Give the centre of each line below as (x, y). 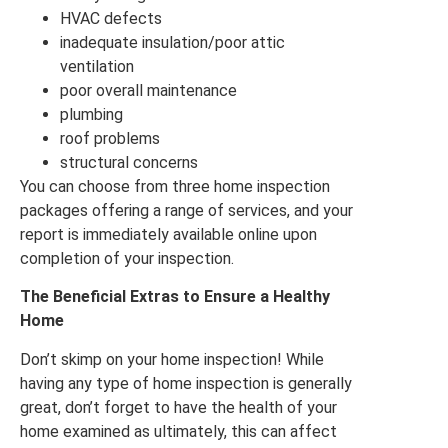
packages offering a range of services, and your (186, 210)
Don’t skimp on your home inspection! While (172, 359)
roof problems (110, 138)
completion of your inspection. (127, 258)
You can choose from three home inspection (175, 186)
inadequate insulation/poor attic (172, 42)
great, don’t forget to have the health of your (178, 407)
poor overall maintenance (148, 90)
